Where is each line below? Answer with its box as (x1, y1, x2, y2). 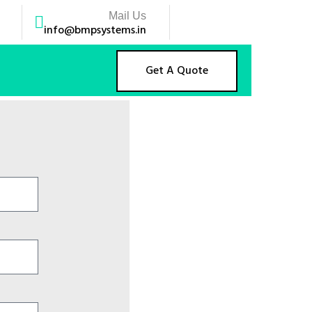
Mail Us (109, 10, 146, 22)
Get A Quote (146, 62, 208, 80)
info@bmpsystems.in (44, 22, 146, 40)
